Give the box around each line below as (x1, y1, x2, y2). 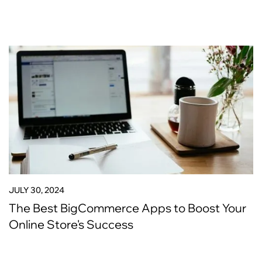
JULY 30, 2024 (9, 185, 64, 195)
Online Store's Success (9, 217, 133, 232)
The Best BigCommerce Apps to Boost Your (9, 201, 246, 215)
